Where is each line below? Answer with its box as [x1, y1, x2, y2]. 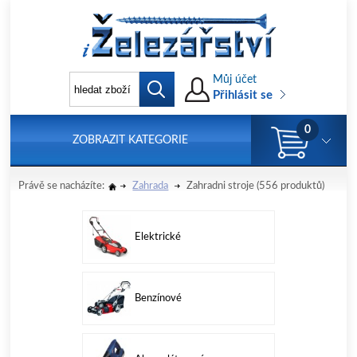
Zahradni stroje [186, 181, 255, 191]
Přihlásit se [212, 89, 273, 101]
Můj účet [212, 74, 257, 85]
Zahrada [132, 181, 169, 191]
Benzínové [134, 293, 182, 303]
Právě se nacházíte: [18, 181, 105, 191]
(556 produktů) [254, 181, 325, 191]
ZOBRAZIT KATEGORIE [73, 135, 189, 146]
